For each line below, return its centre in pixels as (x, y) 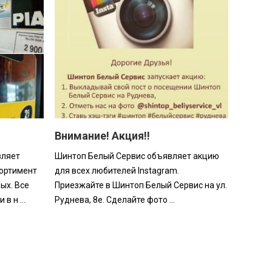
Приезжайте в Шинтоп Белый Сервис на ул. (141, 185)
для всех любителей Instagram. (118, 171)
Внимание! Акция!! (103, 136)
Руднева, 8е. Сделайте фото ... (115, 200)
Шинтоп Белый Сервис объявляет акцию (137, 156)
